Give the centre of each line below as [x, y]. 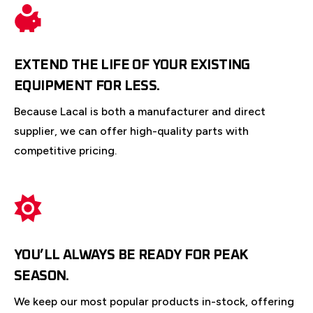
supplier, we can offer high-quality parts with [131, 131]
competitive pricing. [65, 151]
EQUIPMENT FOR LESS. [87, 86]
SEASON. [42, 276]
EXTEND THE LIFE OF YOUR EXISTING [132, 65]
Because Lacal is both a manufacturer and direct [140, 112]
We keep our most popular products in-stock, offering [154, 302]
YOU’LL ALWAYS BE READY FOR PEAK [131, 255]
